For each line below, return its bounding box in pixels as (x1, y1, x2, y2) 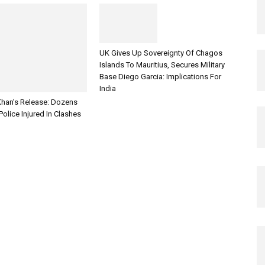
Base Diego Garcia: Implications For (99, 72, 221, 82)
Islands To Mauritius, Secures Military (99, 60, 225, 70)
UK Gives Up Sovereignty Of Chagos (99, 49, 222, 58)
